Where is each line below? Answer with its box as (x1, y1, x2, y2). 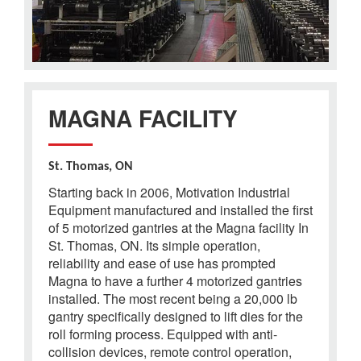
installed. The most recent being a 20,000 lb (48, 288, 297, 308)
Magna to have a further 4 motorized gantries (48, 271, 302, 290)
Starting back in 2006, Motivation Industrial (48, 182, 290, 201)
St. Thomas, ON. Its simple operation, (48, 235, 260, 255)
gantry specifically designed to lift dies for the (48, 306, 303, 326)
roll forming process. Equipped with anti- (48, 324, 277, 343)
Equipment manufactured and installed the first (48, 200, 313, 219)
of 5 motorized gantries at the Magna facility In (48, 218, 309, 237)
